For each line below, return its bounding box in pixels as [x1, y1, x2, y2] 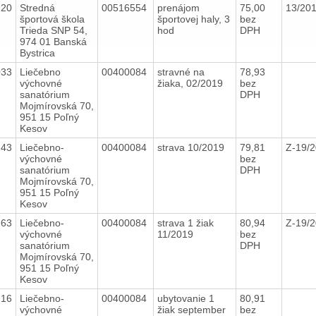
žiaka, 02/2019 [157, 77, 226, 89]
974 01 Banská [19, 35, 87, 47]
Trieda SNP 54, [19, 24, 87, 36]
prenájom [157, 1, 200, 13]
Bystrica [19, 47, 55, 59]
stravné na [157, 66, 205, 78]
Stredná [19, 1, 55, 13]
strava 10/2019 [157, 141, 227, 153]
